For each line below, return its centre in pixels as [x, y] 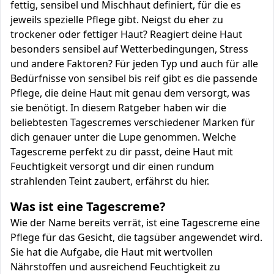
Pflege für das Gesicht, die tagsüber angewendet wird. [136, 237]
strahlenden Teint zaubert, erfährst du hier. [110, 181]
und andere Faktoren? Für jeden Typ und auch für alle [134, 64]
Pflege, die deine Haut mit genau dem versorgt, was [130, 93]
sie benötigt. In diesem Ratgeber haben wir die [118, 108]
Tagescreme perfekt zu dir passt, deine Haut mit [122, 152]
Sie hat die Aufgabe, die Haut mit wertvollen [112, 252]
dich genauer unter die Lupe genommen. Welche [123, 137]
